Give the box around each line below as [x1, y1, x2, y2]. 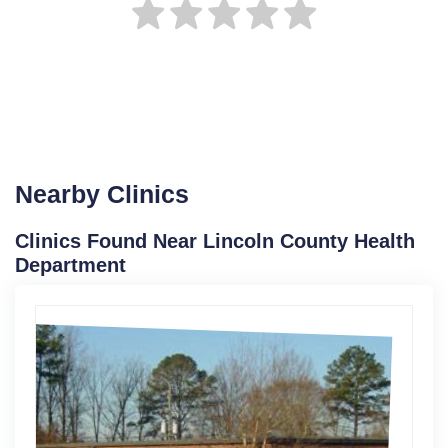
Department [15, 254, 126, 276]
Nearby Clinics [15, 180, 189, 208]
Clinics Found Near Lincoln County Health [15, 230, 415, 252]
